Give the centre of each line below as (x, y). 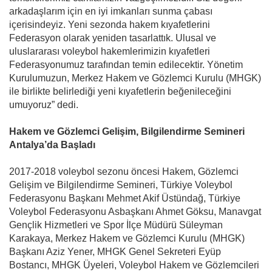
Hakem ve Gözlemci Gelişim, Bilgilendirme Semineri (127, 131)
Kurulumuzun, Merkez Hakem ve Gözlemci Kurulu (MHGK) (135, 78)
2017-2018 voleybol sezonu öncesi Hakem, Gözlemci (124, 171)
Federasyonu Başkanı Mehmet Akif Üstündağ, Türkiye (125, 198)
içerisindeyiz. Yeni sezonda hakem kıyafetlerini (110, 24)
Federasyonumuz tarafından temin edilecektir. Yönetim (126, 64)
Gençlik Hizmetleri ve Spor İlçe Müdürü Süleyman (116, 225)
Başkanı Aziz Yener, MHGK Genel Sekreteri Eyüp (115, 251)
